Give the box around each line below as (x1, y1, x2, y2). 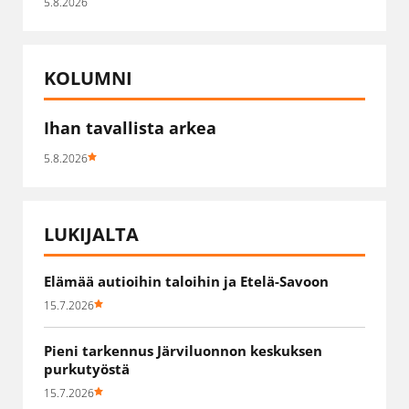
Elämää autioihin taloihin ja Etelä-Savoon (44, 271, 329, 290)
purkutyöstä (44, 359, 130, 378)
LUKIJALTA (44, 221, 139, 246)
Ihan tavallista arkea (44, 116, 216, 139)
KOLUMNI (44, 65, 132, 90)
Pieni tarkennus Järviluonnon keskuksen (44, 341, 322, 360)
